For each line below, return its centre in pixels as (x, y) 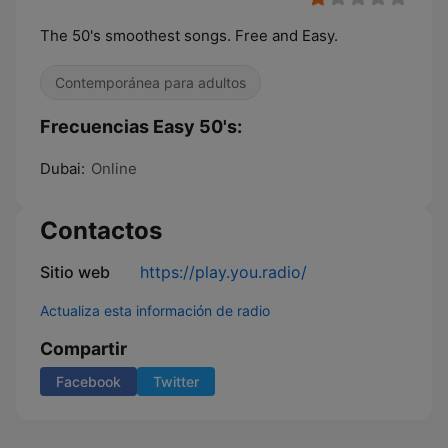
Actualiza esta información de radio (155, 310)
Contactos (101, 230)
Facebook (88, 381)
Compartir (83, 348)
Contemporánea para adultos (150, 82)
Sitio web (75, 272)
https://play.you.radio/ (223, 272)
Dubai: (62, 168)
